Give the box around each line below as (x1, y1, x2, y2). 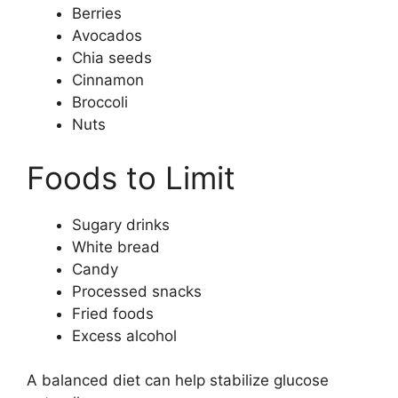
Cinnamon (72, 71, 144, 89)
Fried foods (72, 304, 154, 322)
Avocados (72, 27, 142, 44)
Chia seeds (72, 49, 152, 67)
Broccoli (72, 93, 128, 111)
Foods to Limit (27, 158, 235, 196)
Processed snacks (72, 282, 202, 300)
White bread (72, 237, 160, 256)
